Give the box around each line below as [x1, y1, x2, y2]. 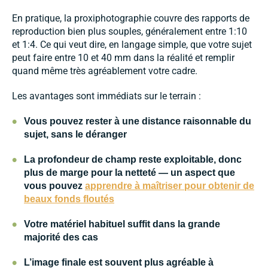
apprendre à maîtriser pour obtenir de [85, 181, 254, 191]
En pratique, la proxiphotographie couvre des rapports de [12, 13, 249, 25]
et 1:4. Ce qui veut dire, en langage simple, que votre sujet [12, 39, 252, 51]
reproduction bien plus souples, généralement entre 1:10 [12, 26, 247, 38]
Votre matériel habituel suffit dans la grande [24, 219, 220, 230]
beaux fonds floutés [24, 194, 114, 205]
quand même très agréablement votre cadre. [12, 65, 197, 77]
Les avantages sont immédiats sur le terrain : [12, 90, 201, 102]
